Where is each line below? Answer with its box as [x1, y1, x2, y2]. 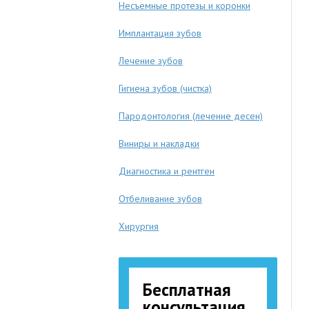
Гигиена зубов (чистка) [119, 82, 212, 94]
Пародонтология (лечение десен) [119, 110, 263, 122]
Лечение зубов [119, 54, 183, 67]
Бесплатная [143, 279, 231, 301]
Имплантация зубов [119, 27, 201, 39]
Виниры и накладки [119, 137, 199, 150]
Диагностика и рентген [119, 165, 215, 177]
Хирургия [119, 220, 159, 232]
